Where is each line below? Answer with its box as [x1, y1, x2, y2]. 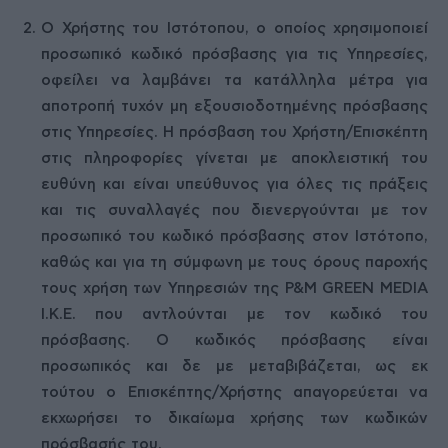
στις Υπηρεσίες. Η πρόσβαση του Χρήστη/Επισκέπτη [41, 125, 428, 140]
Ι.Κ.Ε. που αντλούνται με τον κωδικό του [41, 307, 428, 322]
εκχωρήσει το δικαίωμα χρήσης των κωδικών [41, 411, 428, 426]
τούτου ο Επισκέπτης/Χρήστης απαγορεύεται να [41, 385, 428, 400]
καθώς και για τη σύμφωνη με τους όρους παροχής [41, 255, 428, 270]
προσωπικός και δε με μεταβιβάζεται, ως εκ [41, 359, 428, 374]
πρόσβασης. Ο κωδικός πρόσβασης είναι [41, 333, 428, 348]
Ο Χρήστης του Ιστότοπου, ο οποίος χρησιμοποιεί [41, 21, 428, 36]
